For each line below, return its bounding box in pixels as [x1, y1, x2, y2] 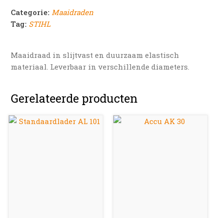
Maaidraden [52, 7, 94, 17]
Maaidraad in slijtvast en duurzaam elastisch [11, 50, 180, 60]
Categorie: [11, 7, 52, 17]
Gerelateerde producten [11, 90, 138, 106]
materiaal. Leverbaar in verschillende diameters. [11, 61, 190, 72]
